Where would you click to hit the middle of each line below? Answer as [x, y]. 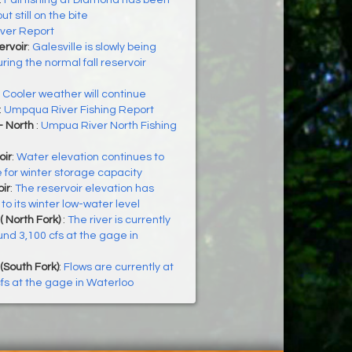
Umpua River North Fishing [108, 126]
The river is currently [119, 220]
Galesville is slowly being [94, 48]
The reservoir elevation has [84, 189]
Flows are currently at [118, 268]
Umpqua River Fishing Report [79, 110]
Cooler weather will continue [74, 95]
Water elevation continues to [90, 158]
